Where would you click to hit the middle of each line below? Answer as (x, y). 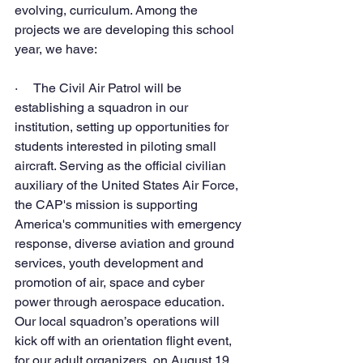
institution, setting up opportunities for (123, 126)
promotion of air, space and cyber (111, 282)
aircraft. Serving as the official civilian (122, 165)
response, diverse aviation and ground (126, 243)
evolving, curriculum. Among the (108, 10)
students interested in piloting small (117, 146)
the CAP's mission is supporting (108, 204)
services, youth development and (111, 263)
